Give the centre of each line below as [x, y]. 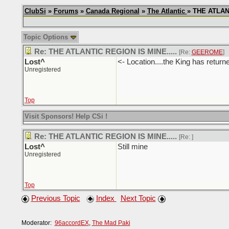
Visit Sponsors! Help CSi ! [66, 116]
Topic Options [47, 37]
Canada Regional [112, 11]
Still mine [132, 147]
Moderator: [38, 223]
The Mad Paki [111, 223]
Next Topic [138, 198]
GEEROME [207, 52]
